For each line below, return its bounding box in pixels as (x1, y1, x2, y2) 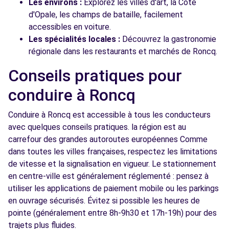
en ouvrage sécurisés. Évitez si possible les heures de (8, 196, 200, 205)
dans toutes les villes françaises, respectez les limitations (8, 147, 217, 156)
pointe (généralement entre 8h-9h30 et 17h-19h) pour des (8, 208, 217, 218)
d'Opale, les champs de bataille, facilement (29, 10, 183, 19)
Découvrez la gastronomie (120, 34, 216, 44)
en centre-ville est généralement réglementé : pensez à (8, 171, 209, 181)
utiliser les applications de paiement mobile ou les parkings (8, 184, 219, 193)
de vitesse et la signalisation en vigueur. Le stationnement (8, 159, 216, 169)
